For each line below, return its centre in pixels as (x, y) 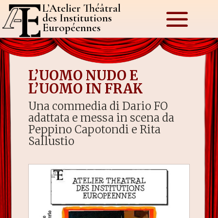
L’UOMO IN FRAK (86, 89)
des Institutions (77, 18)
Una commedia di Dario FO (98, 106)
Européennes (72, 28)
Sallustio (52, 141)
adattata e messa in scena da (101, 118)
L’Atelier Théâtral (82, 8)
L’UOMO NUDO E (83, 75)
